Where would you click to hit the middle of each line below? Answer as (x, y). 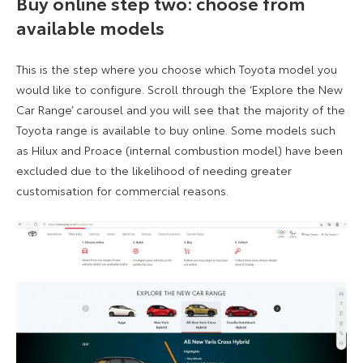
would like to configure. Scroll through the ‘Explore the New (179, 90)
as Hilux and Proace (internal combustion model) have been (179, 150)
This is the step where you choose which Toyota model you (177, 69)
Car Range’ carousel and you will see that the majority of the (181, 110)
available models (90, 27)
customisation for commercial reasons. (122, 191)
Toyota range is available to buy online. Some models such (176, 130)
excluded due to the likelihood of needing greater (154, 171)
